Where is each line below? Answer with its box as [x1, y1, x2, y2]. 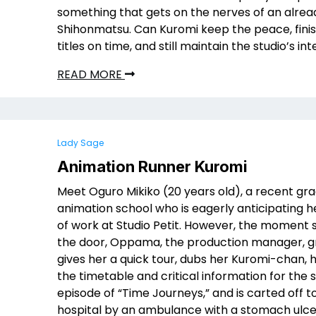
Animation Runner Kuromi [57, 157, 248, 176]
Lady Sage [57, 137, 104, 149]
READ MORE [57, 66, 125, 83]
